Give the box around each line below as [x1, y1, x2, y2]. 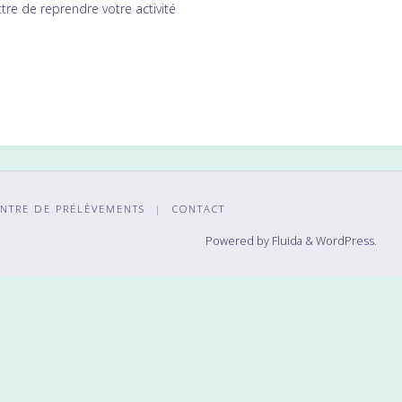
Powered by [205, 232, 269, 249]
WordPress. [316, 232, 377, 249]
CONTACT [171, 201, 225, 215]
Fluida [269, 232, 302, 249]
